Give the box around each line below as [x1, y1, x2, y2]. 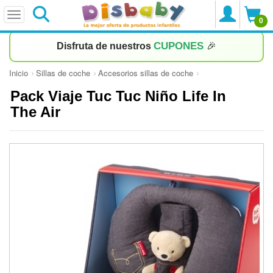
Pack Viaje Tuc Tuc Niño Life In [10, 88, 226, 104]
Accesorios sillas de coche [98, 67, 193, 79]
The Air [10, 104, 65, 120]
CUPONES [154, 40, 207, 52]
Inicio [9, 67, 28, 79]
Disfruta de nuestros [57, 41, 154, 51]
